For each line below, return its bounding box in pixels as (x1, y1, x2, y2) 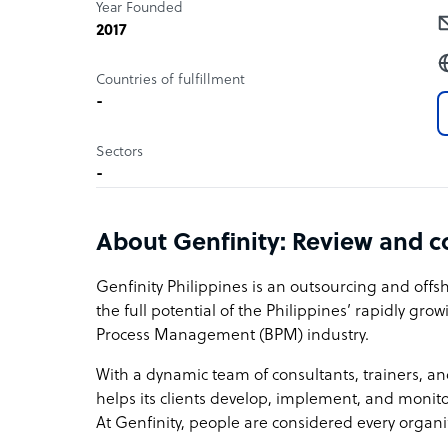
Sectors (96, 144, 143, 160)
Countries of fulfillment (96, 72, 245, 88)
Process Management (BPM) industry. (96, 326, 369, 345)
